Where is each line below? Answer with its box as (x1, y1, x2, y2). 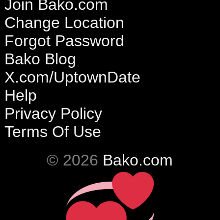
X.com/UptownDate (4, 68, 140, 86)
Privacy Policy (4, 104, 102, 122)
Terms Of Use (4, 122, 101, 140)
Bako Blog (4, 50, 76, 68)
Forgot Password (4, 31, 124, 50)
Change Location (4, 13, 124, 31)
